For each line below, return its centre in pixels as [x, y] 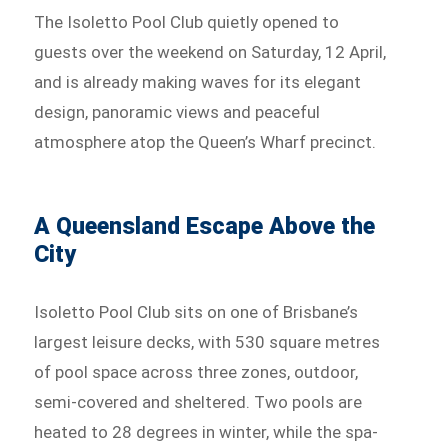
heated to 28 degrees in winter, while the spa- [206, 432]
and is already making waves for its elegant [198, 82]
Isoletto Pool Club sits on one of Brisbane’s [196, 312]
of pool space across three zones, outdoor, [196, 372]
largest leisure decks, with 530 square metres [207, 342]
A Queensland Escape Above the [205, 227]
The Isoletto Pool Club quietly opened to [187, 22]
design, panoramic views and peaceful [177, 112]
